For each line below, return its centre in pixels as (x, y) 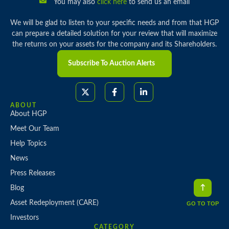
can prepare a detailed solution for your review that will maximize (114, 33)
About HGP (28, 114)
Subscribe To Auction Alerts (111, 63)
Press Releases (33, 173)
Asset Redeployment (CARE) (54, 203)
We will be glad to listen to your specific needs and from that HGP (114, 23)
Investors (25, 217)
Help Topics (28, 143)
